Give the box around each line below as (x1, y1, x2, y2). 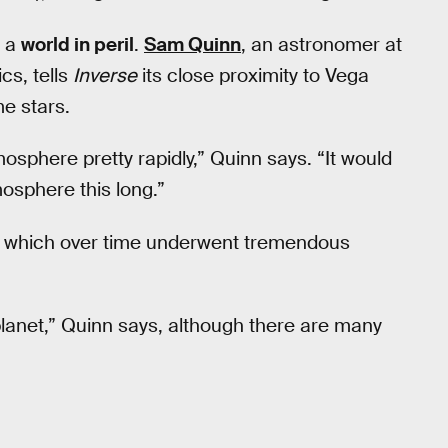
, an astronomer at (241, 31, 402, 57)
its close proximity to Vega (137, 62, 369, 88)
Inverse (73, 62, 137, 88)
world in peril (21, 31, 134, 57)
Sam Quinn (144, 31, 241, 57)
